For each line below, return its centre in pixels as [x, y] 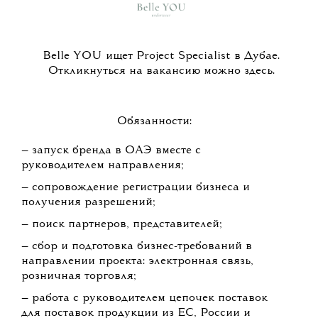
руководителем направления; [103, 166]
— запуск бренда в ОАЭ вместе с [111, 151]
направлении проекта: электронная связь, [137, 262]
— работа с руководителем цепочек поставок [144, 298]
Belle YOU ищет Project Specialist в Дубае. [161, 56]
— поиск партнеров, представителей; [122, 225]
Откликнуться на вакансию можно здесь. [161, 71]
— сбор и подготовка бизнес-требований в [137, 247]
